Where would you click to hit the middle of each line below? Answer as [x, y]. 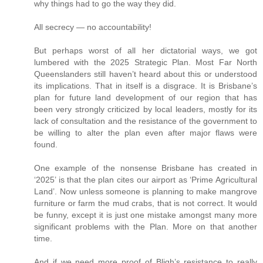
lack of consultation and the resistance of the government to [146, 121]
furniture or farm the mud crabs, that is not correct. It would [146, 203]
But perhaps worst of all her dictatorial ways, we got [146, 50]
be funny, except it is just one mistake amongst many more [146, 215]
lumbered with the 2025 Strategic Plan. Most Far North [146, 62]
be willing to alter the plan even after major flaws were [146, 132]
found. [46, 144]
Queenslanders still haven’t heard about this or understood [146, 74]
